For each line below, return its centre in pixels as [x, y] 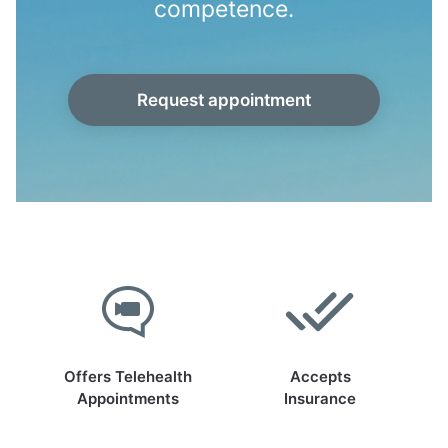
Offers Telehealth [128, 376]
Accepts [320, 376]
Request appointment [224, 99]
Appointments [128, 398]
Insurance [320, 398]
